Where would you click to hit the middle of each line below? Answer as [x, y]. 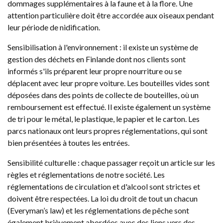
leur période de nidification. [54, 27]
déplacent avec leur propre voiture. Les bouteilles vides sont [109, 83]
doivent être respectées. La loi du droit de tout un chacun [103, 198]
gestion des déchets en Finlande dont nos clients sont [97, 59]
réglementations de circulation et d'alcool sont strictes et [104, 186]
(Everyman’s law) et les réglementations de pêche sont [98, 210]
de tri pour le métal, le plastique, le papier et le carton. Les [104, 119]
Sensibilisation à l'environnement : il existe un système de [103, 47]
